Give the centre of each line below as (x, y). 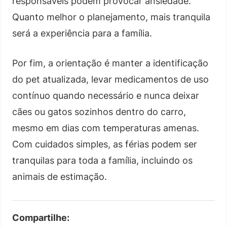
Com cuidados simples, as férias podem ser (105, 144)
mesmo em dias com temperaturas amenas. (106, 128)
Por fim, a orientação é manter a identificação (110, 63)
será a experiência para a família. (82, 33)
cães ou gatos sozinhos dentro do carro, (99, 111)
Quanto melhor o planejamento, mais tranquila (111, 17)
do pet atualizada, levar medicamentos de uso (110, 79)
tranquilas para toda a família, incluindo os (102, 160)
